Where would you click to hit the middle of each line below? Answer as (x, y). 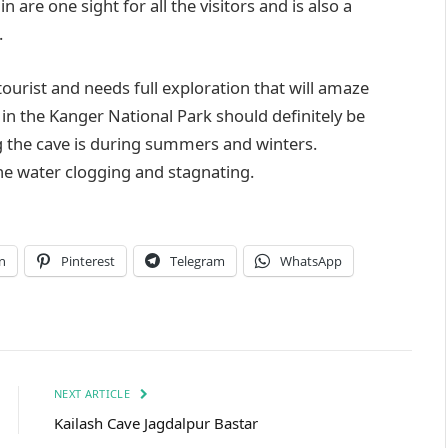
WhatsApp (311, 261)
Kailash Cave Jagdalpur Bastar (156, 422)
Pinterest (88, 261)
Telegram (197, 261)
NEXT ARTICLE (94, 393)
